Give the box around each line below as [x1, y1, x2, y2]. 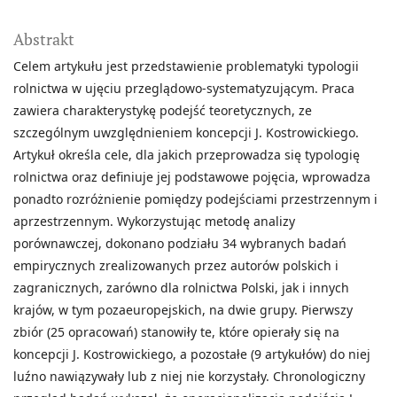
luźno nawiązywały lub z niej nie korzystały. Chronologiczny [13, 368, 365, 385]
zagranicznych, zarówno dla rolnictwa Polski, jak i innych [13, 279, 349, 297]
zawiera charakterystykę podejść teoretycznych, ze [13, 102, 312, 120]
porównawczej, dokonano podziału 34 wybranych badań [13, 235, 346, 253]
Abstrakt [13, 28, 74, 51]
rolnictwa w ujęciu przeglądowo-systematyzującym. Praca [13, 80, 354, 97]
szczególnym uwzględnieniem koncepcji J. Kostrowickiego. [13, 124, 359, 142]
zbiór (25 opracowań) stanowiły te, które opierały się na [13, 323, 339, 341]
